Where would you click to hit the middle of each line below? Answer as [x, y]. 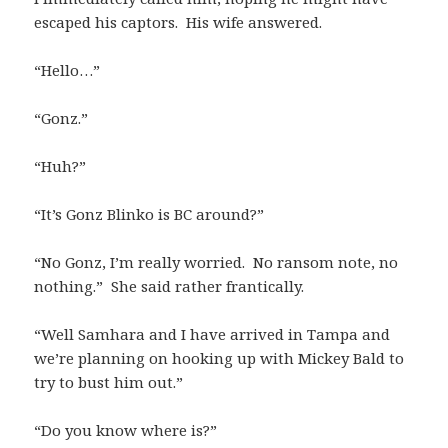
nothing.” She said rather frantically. [169, 286]
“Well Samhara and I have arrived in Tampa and [212, 334]
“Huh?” [60, 166]
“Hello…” [67, 70]
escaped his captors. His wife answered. [182, 22]
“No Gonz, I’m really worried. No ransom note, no [216, 262]
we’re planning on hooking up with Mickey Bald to [219, 358]
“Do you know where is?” [126, 430]
